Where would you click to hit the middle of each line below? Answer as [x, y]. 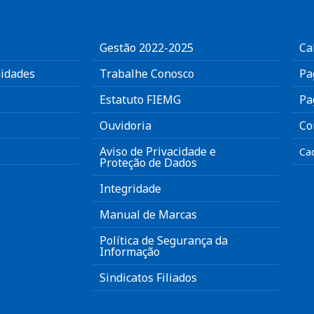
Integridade [130, 189]
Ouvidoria [125, 125]
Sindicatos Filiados [148, 278]
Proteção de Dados [148, 163]
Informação [130, 252]
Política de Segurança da [164, 240]
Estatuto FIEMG [140, 100]
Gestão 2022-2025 [146, 48]
